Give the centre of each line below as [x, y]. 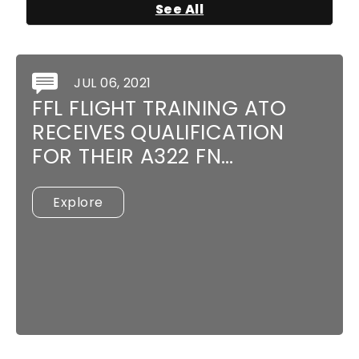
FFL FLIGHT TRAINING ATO [159, 109]
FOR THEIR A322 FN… [133, 157]
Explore [78, 203]
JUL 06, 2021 [113, 83]
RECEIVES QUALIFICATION [158, 133]
